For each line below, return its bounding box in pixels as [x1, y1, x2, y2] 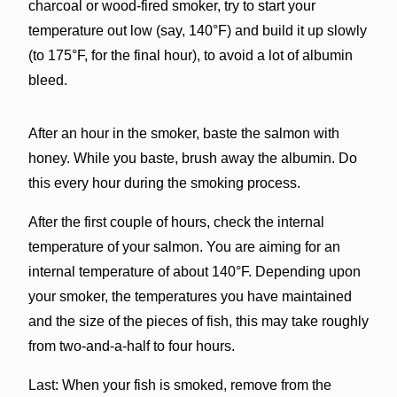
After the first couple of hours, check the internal [27, 214, 324, 230]
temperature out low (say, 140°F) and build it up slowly [27, 22, 367, 38]
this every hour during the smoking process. [27, 175, 300, 191]
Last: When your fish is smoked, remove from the [27, 377, 331, 393]
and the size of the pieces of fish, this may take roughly [27, 313, 369, 329]
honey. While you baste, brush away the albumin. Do [27, 150, 357, 166]
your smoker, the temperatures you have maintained [27, 288, 352, 304]
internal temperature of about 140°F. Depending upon [27, 263, 361, 279]
